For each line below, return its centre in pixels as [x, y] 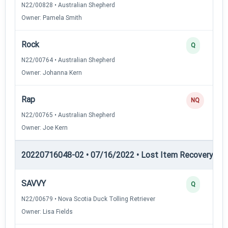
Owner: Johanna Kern [52, 73]
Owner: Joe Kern [45, 127]
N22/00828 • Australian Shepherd [68, 5]
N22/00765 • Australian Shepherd [68, 115]
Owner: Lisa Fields [47, 211]
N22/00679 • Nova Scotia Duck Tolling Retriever [88, 199]
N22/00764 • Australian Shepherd [68, 60]
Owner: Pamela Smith [52, 18]
